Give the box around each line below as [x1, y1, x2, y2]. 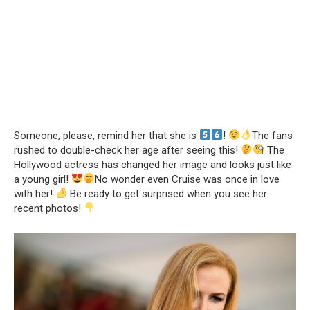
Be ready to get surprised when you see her [67, 187, 268, 200]
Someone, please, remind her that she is [14, 129, 199, 142]
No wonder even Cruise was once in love [95, 172, 280, 185]
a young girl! [14, 172, 71, 185]
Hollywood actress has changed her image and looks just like [14, 158, 291, 171]
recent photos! [14, 201, 84, 215]
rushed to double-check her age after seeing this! [14, 143, 241, 156]
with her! [14, 187, 55, 200]
